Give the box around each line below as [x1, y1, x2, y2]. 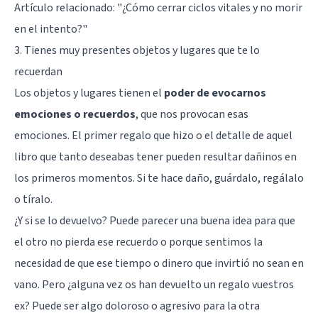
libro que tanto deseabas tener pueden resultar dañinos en [14, 148, 297, 165]
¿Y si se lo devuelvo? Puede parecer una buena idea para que [14, 212, 295, 229]
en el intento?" [14, 21, 87, 37]
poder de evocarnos [164, 84, 266, 101]
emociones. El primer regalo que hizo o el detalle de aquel [14, 127, 292, 143]
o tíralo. [14, 191, 53, 207]
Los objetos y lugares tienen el [14, 84, 164, 101]
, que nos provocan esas [136, 106, 248, 122]
